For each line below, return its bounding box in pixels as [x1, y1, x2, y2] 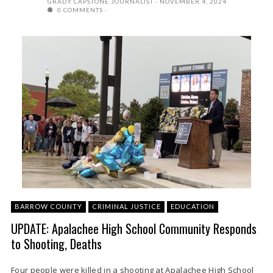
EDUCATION [171, 202, 214, 210]
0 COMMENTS [55, 6, 103, 13]
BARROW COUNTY [15, 202, 82, 210]
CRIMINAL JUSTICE [92, 202, 161, 210]
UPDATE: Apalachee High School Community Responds [11, 219, 257, 238]
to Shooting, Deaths [11, 235, 102, 253]
